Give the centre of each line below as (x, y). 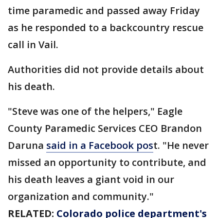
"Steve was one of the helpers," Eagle (95, 111)
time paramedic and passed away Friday (104, 11)
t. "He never (181, 145)
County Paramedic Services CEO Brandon (105, 128)
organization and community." (81, 197)
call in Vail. (34, 45)
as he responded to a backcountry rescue (106, 28)
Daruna (27, 145)
